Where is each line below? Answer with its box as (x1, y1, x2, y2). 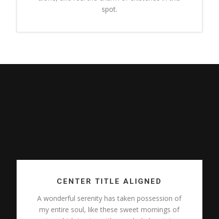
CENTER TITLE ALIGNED (57, 176, 162, 186)
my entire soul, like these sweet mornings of (39, 204, 180, 214)
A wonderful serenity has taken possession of (37, 193, 182, 203)
